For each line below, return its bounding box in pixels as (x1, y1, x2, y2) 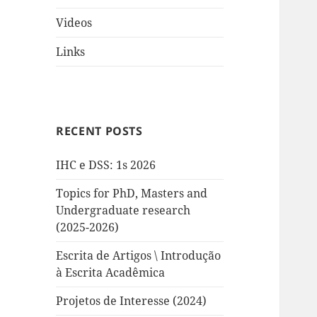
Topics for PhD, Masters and (56, 185, 208, 202)
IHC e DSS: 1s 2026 (56, 157, 156, 173)
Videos (56, 15, 93, 31)
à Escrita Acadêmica (56, 265, 166, 281)
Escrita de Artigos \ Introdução (56, 248, 221, 264)
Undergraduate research (56, 202, 191, 219)
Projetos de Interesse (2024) (56, 293, 207, 309)
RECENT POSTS (56, 123, 143, 139)
